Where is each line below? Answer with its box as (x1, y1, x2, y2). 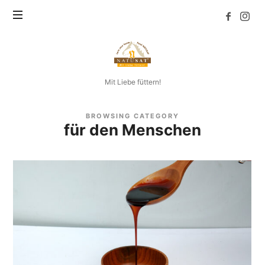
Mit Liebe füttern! (104, 77, 161, 86)
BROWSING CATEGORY (86, 112, 179, 120)
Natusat (114, 34, 162, 49)
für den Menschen (64, 121, 201, 140)
